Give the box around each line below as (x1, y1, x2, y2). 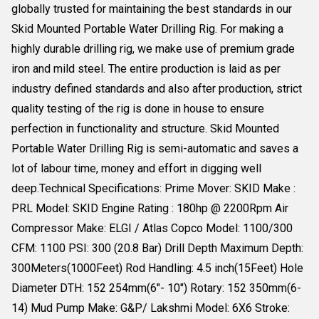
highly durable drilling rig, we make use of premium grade (11, 42, 295, 56)
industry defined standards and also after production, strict (11, 82, 302, 95)
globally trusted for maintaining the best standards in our (11, 2, 292, 16)
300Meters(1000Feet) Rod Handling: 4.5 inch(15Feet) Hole (11, 261, 303, 275)
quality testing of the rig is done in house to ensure (11, 102, 264, 115)
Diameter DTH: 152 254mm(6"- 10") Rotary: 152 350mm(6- (11, 281, 301, 295)
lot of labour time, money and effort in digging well (11, 162, 261, 175)
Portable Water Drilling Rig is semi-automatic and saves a (11, 142, 298, 155)
